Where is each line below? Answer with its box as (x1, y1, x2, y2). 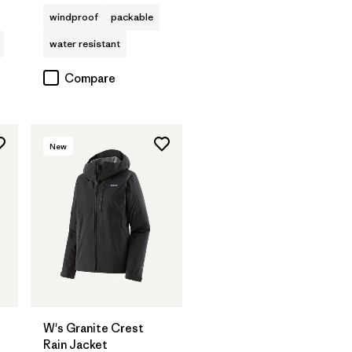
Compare (64, 71, 115, 86)
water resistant (49, 37, 120, 51)
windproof (49, 10, 98, 24)
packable (111, 10, 153, 24)
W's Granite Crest (43, 320, 144, 335)
